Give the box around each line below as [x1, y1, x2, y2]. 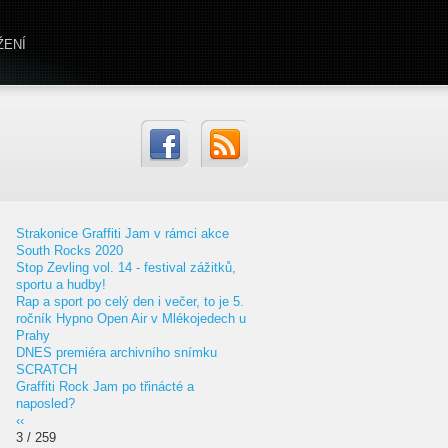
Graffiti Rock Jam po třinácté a [16, 379, 194, 394]
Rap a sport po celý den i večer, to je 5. [16, 294, 244, 309]
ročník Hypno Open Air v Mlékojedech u [16, 311, 246, 326]
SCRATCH [16, 362, 77, 377]
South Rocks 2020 [16, 243, 123, 258]
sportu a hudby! [16, 277, 106, 292]
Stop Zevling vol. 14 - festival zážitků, [16, 260, 236, 275]
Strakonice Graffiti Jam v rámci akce [16, 226, 229, 241]
